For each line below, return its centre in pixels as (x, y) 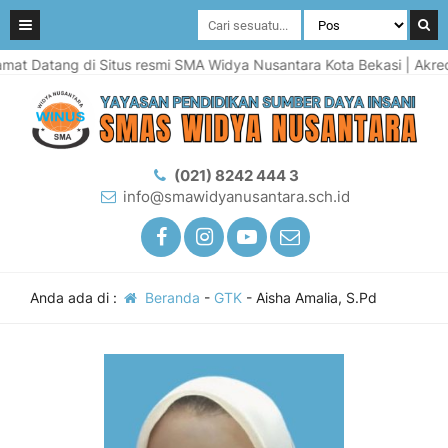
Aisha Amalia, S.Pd (316, 297)
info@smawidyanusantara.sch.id (236, 196)
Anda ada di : (75, 297)
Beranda (170, 297)
